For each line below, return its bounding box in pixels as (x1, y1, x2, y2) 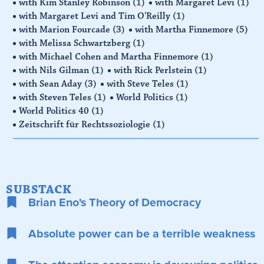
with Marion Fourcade (19, 23, 113, 35)
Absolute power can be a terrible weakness (28, 225, 255, 242)
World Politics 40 (19, 104, 92, 117)
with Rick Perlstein (114, 64, 195, 76)
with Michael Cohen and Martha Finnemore (19, 50, 202, 62)
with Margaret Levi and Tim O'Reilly (19, 9, 173, 22)
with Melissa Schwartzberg (19, 37, 133, 49)
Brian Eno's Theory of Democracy (28, 193, 201, 211)
